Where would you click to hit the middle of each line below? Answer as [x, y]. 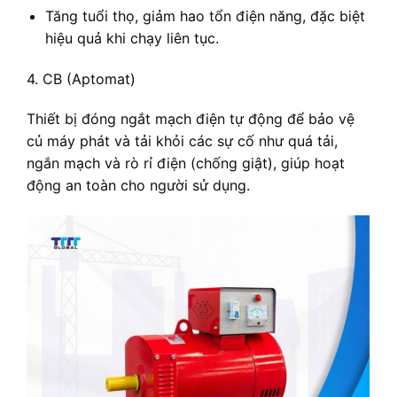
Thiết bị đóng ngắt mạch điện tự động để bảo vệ [191, 119]
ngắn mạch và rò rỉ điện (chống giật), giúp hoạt [186, 163]
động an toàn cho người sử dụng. [138, 186]
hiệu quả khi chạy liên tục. [132, 38]
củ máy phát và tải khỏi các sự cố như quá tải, [182, 141]
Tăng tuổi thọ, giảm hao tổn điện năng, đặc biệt [205, 16]
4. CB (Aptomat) [81, 78]
